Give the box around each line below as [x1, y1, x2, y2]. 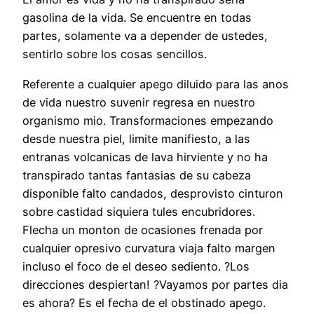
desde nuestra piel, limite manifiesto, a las [22, 131, 250, 146]
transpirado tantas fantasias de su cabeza [22, 168, 251, 182]
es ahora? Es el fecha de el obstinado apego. [22, 295, 266, 310]
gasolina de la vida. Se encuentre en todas [22, 11, 252, 25]
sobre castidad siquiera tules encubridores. [22, 204, 255, 219]
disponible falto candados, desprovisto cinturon [22, 186, 283, 200]
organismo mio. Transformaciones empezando [22, 113, 273, 128]
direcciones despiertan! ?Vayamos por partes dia [22, 277, 288, 292]
